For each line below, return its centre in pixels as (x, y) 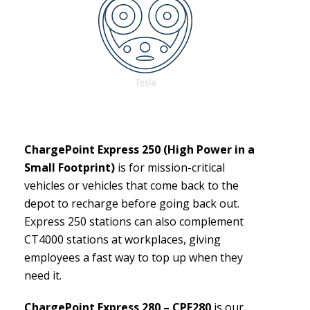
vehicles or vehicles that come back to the (131, 186)
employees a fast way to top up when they (134, 258)
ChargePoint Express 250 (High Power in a (139, 150)
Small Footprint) (70, 168)
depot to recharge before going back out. (132, 204)
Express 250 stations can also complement (134, 222)
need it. (43, 276)
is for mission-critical (170, 168)
